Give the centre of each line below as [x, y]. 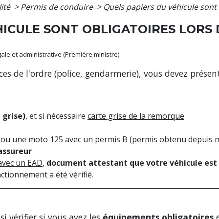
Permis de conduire [58, 7]
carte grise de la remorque [136, 116]
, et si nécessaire [56, 116]
